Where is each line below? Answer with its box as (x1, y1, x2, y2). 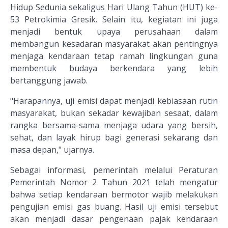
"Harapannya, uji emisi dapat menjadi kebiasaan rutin (10, 95, 218, 107)
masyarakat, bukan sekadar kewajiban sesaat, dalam (10, 107, 218, 119)
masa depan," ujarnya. (10, 144, 94, 156)
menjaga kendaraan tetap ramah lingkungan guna (10, 50, 218, 62)
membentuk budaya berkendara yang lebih (10, 63, 218, 74)
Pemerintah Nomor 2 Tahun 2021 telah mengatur (10, 177, 218, 188)
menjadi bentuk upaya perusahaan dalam (10, 26, 218, 38)
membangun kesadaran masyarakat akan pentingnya (10, 38, 218, 50)
